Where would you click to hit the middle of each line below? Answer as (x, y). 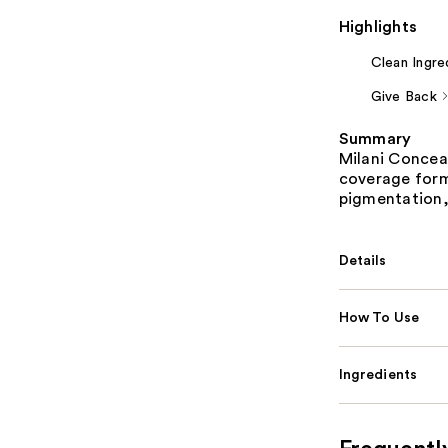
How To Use (379, 317)
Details (362, 260)
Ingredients (378, 374)
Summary (375, 138)
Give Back (403, 96)
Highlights (378, 26)
